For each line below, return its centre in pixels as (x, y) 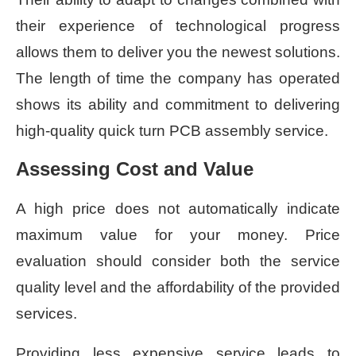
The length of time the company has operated (178, 78)
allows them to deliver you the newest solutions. (178, 52)
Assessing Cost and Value (135, 168)
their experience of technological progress (178, 25)
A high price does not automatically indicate (178, 208)
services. (46, 313)
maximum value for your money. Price (178, 234)
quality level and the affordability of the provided (178, 287)
